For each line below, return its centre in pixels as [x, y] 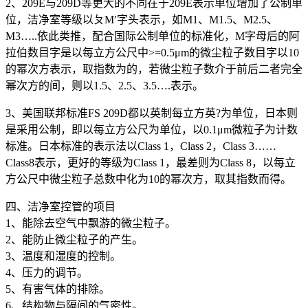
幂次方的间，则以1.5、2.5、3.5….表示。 [104, 85]
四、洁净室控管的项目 [60, 206]
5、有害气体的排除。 [58, 289]
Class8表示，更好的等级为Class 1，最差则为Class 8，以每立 [151, 162]
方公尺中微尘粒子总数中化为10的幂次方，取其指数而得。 [148, 179]
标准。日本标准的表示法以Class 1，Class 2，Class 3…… [141, 146]
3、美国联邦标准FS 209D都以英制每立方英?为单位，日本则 [152, 113]
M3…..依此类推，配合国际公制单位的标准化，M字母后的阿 [153, 36]
